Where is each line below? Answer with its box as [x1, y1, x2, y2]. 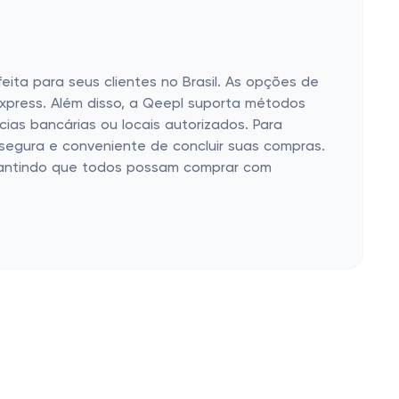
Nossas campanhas [167, 330, 298, 344]
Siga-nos [9, 330, 69, 344]
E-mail [9, 365, 49, 379]
